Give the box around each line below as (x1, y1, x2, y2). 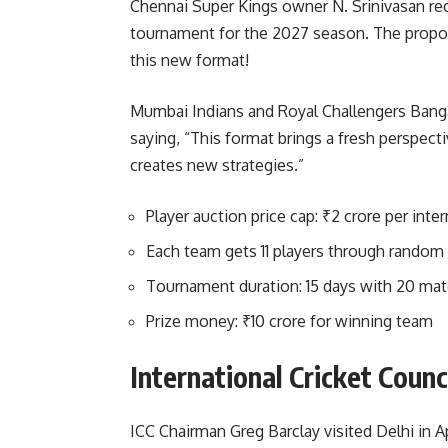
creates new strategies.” (130, 155, 304, 176)
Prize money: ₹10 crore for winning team (146, 311, 433, 332)
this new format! (130, 50, 249, 71)
